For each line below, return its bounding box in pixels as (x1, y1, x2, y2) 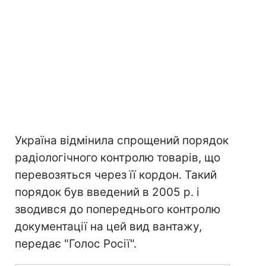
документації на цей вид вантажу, (15, 220, 202, 233)
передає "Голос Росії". (15, 237, 137, 251)
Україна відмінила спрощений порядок (15, 134, 229, 147)
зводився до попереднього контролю (15, 202, 220, 216)
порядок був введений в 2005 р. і (15, 185, 199, 199)
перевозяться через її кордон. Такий (15, 168, 217, 182)
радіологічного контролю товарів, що (15, 151, 220, 164)
